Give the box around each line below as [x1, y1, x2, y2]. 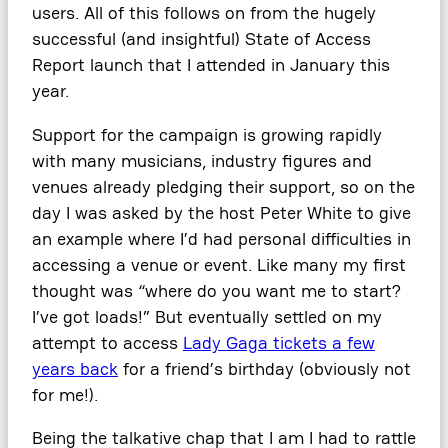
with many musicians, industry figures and [32, 149, 372, 172]
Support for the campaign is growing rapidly [32, 123, 382, 146]
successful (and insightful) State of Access [32, 27, 371, 50]
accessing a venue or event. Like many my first [32, 253, 406, 276]
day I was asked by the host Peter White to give [32, 201, 411, 224]
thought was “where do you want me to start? [32, 279, 401, 302]
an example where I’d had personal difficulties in [32, 227, 411, 250]
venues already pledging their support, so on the [32, 175, 415, 198]
